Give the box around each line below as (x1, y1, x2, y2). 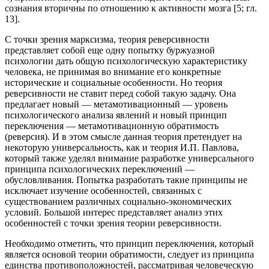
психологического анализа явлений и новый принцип (5, 109, 227, 120)
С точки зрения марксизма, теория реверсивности (5, 34, 210, 44)
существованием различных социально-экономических (5, 196, 232, 207)
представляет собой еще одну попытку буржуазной (5, 44, 215, 55)
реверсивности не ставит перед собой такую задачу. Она (5, 88, 236, 98)
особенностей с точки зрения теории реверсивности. (5, 217, 222, 228)
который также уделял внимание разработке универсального (5, 153, 254, 163)
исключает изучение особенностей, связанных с (5, 185, 202, 196)
